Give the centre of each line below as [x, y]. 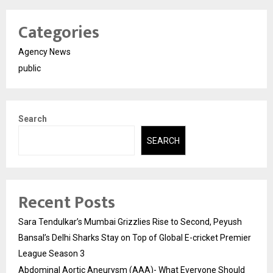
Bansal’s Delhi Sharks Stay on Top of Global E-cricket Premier [135, 237]
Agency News [44, 52]
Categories [59, 33]
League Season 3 [51, 253]
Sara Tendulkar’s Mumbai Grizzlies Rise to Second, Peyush [130, 222]
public [30, 69]
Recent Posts [67, 202]
